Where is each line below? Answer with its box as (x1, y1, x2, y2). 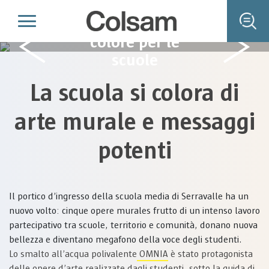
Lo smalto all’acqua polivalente (9, 249, 137, 260)
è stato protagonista (168, 249, 253, 260)
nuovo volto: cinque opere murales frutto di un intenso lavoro (9, 205, 260, 217)
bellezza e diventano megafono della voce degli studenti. (9, 234, 241, 246)
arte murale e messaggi (14, 108, 255, 137)
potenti (97, 137, 172, 166)
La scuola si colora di (30, 79, 239, 108)
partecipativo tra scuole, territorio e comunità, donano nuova (9, 220, 258, 231)
